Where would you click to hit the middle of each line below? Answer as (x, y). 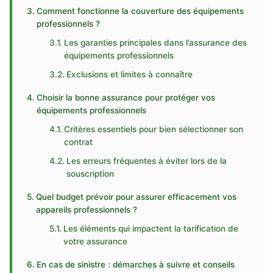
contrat (79, 142)
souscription (90, 174)
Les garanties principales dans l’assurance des (156, 43)
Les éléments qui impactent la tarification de (151, 229)
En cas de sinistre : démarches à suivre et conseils (135, 264)
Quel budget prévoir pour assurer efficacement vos (136, 197)
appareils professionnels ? (86, 210)
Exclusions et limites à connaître (130, 74)
